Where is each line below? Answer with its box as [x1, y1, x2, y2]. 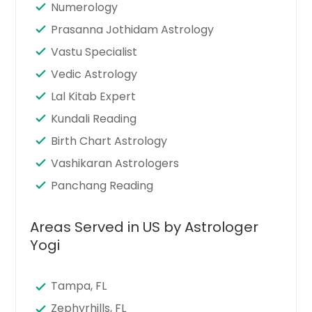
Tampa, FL [51, 277, 107, 294]
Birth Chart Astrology [51, 132, 168, 149]
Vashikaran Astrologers [51, 155, 180, 171]
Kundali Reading [51, 110, 137, 127]
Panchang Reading [51, 177, 154, 194]
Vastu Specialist [51, 43, 138, 60]
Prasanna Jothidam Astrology [51, 21, 214, 38]
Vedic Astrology [51, 65, 138, 82]
